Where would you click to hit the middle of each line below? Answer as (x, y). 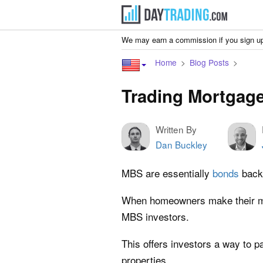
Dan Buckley (181, 144)
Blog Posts (209, 62)
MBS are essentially (167, 173)
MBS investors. (155, 216)
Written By (176, 129)
